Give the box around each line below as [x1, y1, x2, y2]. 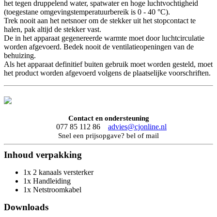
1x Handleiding [23, 176, 71, 185]
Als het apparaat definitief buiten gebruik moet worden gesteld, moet [4, 60, 213, 69]
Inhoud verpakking [4, 149, 82, 160]
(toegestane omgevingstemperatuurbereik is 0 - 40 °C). [4, 8, 170, 16]
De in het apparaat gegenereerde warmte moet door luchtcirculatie [4, 34, 204, 43]
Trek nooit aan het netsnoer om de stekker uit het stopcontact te [4, 16, 196, 25]
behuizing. [4, 51, 36, 60]
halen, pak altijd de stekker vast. [4, 25, 101, 34]
